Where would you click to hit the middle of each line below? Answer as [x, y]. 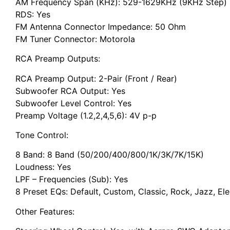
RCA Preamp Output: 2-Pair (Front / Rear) [96, 78]
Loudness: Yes [43, 167]
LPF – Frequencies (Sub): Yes [72, 179]
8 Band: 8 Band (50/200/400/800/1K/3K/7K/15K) [110, 155]
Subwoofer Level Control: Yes [73, 103]
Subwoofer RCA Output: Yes [70, 91]
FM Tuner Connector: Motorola [75, 39]
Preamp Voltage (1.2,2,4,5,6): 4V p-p [86, 115]
